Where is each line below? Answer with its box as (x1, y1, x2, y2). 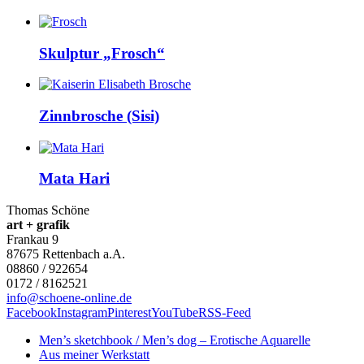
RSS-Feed (198, 305, 251, 320)
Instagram (57, 305, 107, 320)
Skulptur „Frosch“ (39, 44, 165, 62)
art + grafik (6, 218, 70, 232)
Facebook (6, 305, 57, 320)
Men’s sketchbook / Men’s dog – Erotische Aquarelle (39, 333, 310, 348)
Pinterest (107, 305, 151, 320)
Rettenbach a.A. (42, 247, 125, 262)
